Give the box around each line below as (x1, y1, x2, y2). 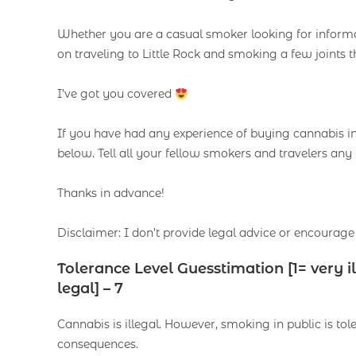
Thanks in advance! (57, 186, 164, 201)
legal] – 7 (57, 280, 123, 298)
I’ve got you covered (57, 87, 175, 102)
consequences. (57, 337, 138, 352)
